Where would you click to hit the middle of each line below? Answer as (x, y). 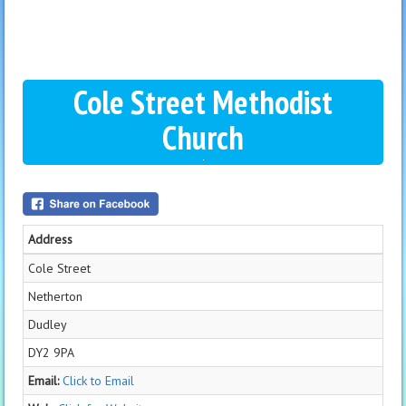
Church (203, 137)
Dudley (48, 324)
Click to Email (98, 380)
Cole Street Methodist (203, 101)
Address (50, 239)
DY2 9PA (51, 352)
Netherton (55, 296)
